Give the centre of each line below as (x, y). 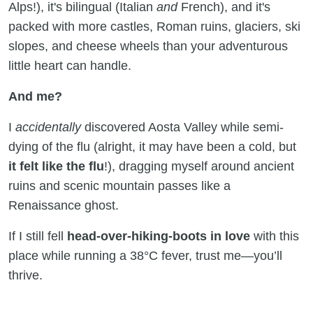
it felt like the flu (56, 167)
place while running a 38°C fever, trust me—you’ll (145, 256)
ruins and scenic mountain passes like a (119, 186)
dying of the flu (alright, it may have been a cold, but (152, 147)
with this (276, 236)
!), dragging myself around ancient (199, 167)
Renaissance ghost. (64, 206)
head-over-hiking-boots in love (160, 236)
